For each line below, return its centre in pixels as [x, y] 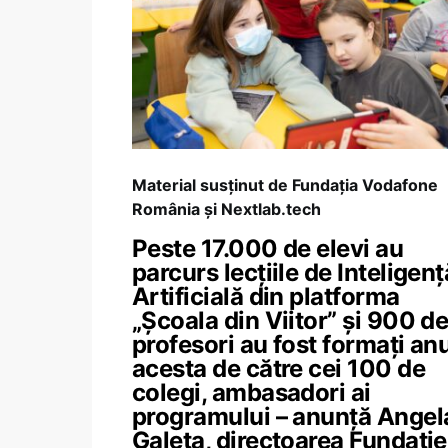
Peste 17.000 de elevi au [268, 248]
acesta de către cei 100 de [278, 368]
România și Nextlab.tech [226, 209]
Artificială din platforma [266, 296]
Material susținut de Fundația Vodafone [285, 185]
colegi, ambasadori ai [251, 392]
